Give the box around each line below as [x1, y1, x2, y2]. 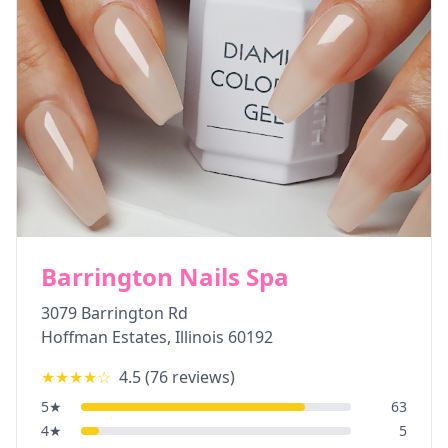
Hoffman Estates [41, 326, 167, 348]
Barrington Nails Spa [41, 260, 289, 293]
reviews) [168, 366, 235, 388]
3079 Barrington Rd [41, 302, 188, 324]
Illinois [175, 326, 224, 348]
